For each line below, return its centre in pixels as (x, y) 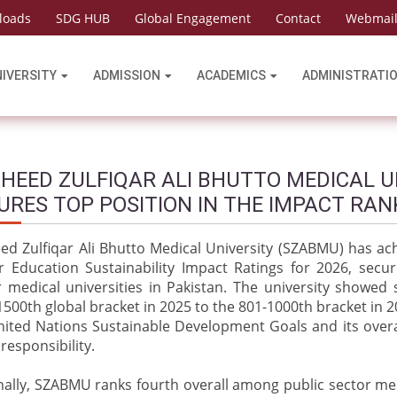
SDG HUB (83, 18)
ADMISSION (127, 75)
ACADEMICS (231, 75)
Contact (298, 18)
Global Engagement (193, 18)
